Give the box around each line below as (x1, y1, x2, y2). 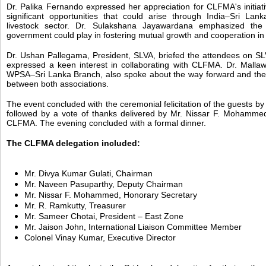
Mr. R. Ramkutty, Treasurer (24, 201, 126, 210)
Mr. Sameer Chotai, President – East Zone (24, 211, 183, 221)
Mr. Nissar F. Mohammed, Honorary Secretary (24, 190, 197, 199)
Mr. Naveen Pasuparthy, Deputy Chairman (24, 179, 183, 189)
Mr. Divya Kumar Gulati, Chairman (24, 169, 153, 178)
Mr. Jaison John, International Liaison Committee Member (24, 222, 242, 232)
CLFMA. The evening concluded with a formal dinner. (7, 118, 206, 128)
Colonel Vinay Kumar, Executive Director (24, 233, 176, 242)
